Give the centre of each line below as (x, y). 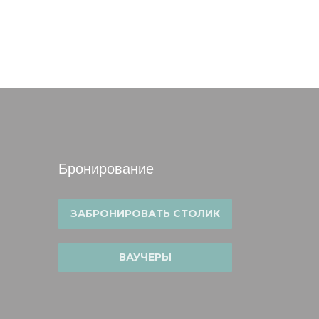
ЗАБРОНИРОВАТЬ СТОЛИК (145, 214)
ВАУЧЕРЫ (145, 257)
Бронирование (106, 169)
